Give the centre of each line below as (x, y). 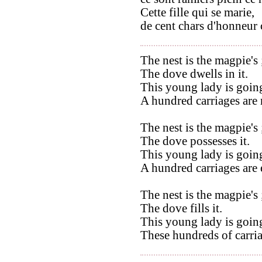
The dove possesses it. (195, 141)
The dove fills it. (181, 208)
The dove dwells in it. (194, 73)
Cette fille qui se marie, (197, 12)
